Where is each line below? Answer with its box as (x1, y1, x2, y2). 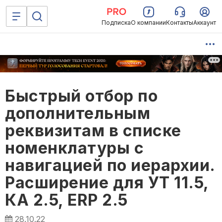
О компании (131, 19, 166, 26)
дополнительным (5, 104, 150, 123)
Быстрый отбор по (5, 86, 158, 106)
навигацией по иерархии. (5, 156, 215, 175)
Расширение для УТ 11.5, (5, 173, 209, 193)
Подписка (102, 19, 131, 26)
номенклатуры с (5, 138, 144, 158)
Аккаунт (193, 19, 216, 26)
